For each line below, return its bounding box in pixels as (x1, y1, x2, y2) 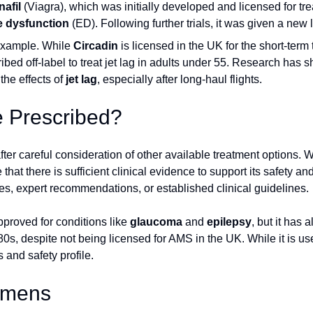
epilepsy (207, 216, 252, 228)
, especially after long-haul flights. (97, 73, 262, 85)
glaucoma (130, 216, 182, 228)
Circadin (73, 40, 118, 52)
